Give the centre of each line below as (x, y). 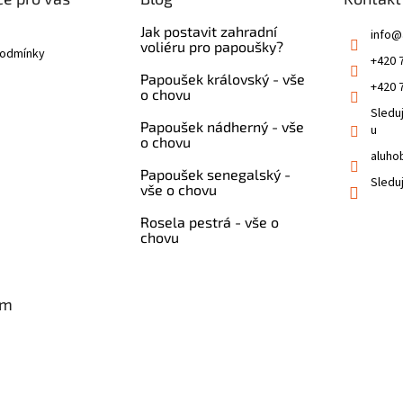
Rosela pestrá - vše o (209, 222)
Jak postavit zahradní (208, 31)
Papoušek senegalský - (215, 175)
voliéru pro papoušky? (211, 47)
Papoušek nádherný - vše (222, 127)
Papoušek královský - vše (222, 79)
